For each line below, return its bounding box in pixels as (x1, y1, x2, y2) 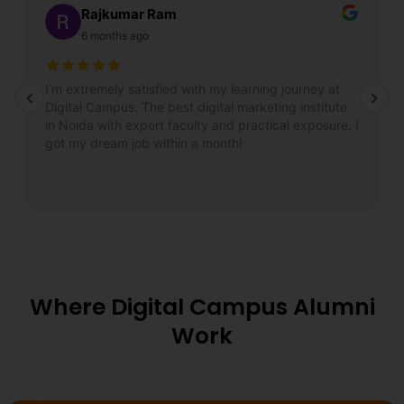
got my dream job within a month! (45, 135, 243, 151)
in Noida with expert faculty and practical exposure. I (45, 117, 359, 133)
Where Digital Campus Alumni (29, 290, 375, 323)
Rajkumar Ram (81, 5, 177, 23)
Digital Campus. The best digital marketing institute (45, 99, 347, 115)
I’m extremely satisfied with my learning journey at (45, 81, 340, 96)
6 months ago (81, 29, 149, 42)
